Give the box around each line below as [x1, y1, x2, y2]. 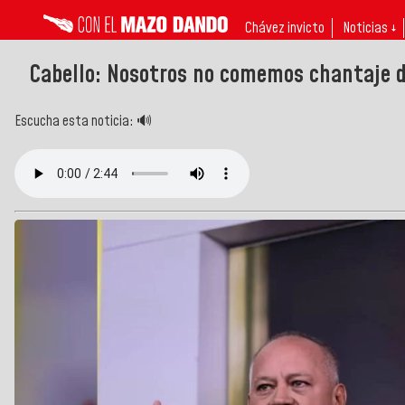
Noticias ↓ [343, 18, 396, 38]
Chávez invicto [245, 18, 325, 38]
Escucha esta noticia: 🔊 [14, 110, 152, 131]
